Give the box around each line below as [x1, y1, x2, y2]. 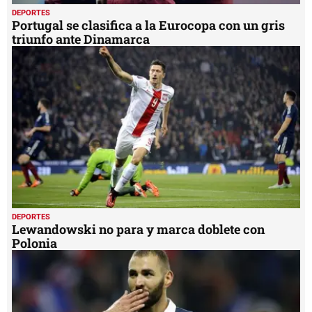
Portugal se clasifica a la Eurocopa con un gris [12, 16, 285, 33]
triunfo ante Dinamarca [12, 30, 150, 47]
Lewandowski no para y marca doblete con [12, 220, 265, 237]
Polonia [12, 234, 57, 251]
